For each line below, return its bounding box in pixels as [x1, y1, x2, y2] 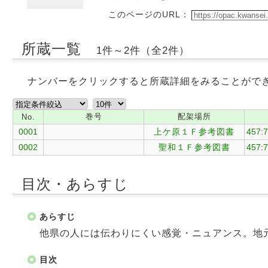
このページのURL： [108, 10, 190, 19]
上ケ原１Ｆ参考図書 [154, 127, 234, 136]
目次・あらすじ [22, 176, 129, 192]
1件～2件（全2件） [96, 45, 190, 56]
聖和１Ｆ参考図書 [158, 142, 230, 152]
